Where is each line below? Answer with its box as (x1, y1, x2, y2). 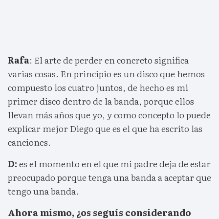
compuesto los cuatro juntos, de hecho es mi (8, 81, 188, 94)
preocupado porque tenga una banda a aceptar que (8, 171, 211, 184)
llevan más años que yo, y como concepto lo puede (8, 108, 211, 122)
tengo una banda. (8, 184, 79, 198)
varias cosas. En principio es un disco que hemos (8, 67, 205, 81)
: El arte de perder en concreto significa (29, 53, 189, 67)
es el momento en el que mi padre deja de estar (17, 157, 211, 171)
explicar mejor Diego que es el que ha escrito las (8, 122, 202, 135)
